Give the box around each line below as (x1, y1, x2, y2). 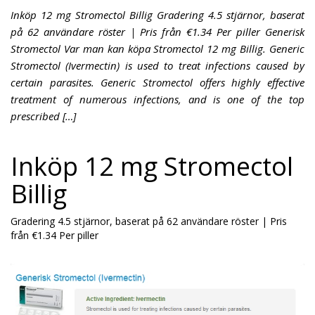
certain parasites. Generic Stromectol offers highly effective (11, 75, 304, 89)
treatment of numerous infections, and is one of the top (11, 92, 304, 106)
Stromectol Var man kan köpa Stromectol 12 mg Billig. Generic (11, 41, 304, 56)
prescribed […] (11, 109, 76, 123)
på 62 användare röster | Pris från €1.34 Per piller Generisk (11, 25, 304, 39)
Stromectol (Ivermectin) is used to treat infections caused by (11, 58, 304, 72)
